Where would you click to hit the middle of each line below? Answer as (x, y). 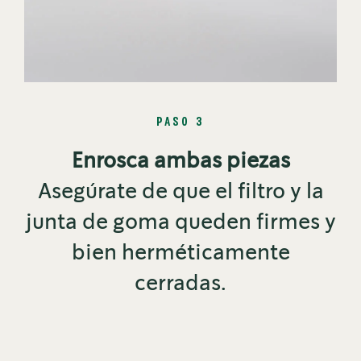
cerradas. (180, 284)
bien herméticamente (180, 254)
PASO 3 (180, 122)
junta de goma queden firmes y (180, 223)
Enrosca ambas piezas (180, 162)
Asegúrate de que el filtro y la (180, 193)
